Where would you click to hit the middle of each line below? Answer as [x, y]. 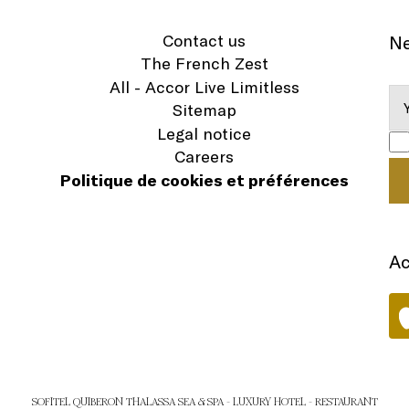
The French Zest [204, 63]
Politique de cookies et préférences [204, 180]
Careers [204, 157]
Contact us [204, 40]
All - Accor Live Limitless [204, 87]
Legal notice [204, 133]
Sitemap [204, 110]
